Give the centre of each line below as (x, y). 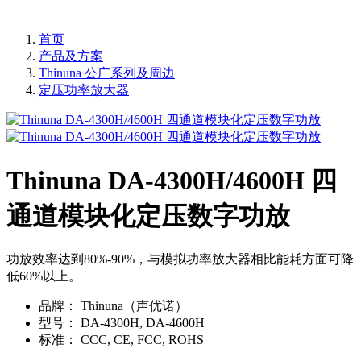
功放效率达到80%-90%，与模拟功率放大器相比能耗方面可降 (180, 259)
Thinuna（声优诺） (133, 306)
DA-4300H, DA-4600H (141, 323)
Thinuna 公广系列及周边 (107, 73)
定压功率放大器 (84, 90)
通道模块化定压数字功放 (148, 216)
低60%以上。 (44, 276)
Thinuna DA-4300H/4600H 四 (172, 180)
